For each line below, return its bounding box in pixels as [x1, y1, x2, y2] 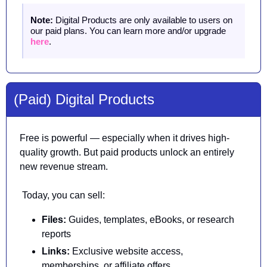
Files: [42, 215, 69, 225]
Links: [42, 246, 70, 257]
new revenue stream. [20, 162, 108, 172]
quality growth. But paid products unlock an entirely [20, 147, 234, 158]
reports [42, 229, 71, 240]
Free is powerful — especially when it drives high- [20, 133, 229, 144]
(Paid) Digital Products [14, 91, 154, 108]
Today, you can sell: [22, 190, 105, 201]
